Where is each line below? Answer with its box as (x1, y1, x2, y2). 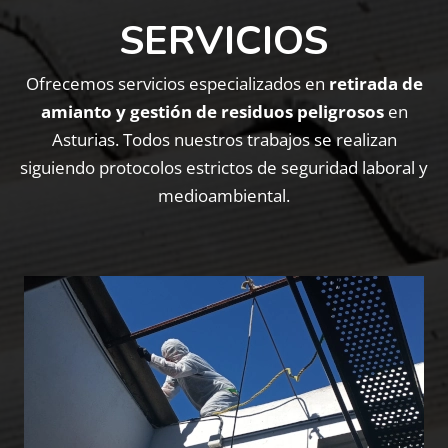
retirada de (328, 72, 423, 95)
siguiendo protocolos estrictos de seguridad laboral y (20, 156, 428, 179)
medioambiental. (158, 184, 290, 207)
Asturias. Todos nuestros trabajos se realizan (51, 128, 397, 151)
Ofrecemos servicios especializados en (25, 72, 329, 95)
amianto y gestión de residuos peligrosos (40, 100, 384, 123)
